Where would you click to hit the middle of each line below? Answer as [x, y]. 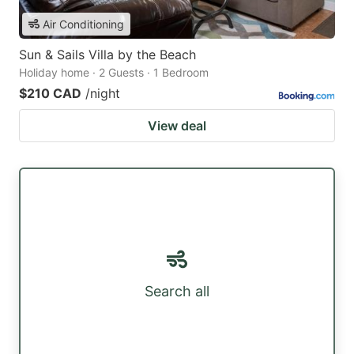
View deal [177, 125]
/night [103, 93]
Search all [177, 292]
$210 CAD [50, 93]
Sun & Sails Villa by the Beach [107, 54]
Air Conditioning [83, 24]
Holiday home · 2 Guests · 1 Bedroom [114, 72]
